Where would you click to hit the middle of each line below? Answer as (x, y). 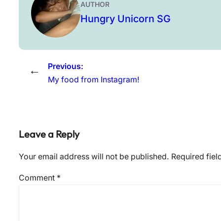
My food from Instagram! (94, 79)
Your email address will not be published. (94, 157)
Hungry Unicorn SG (126, 18)
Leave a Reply (49, 134)
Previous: (66, 66)
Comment (38, 178)
